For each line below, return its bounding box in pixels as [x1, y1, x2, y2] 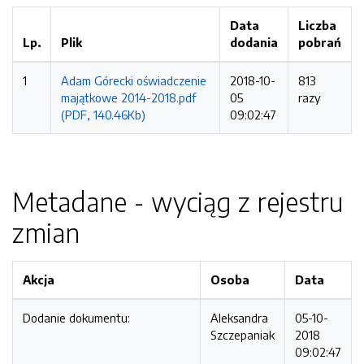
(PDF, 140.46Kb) [61, 107, 145, 122]
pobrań [298, 35, 341, 50]
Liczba [298, 18, 336, 32]
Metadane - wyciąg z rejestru [12, 185, 343, 218]
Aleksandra [210, 310, 268, 325]
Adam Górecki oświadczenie [61, 73, 206, 88]
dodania [230, 35, 278, 50]
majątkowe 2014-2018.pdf [61, 90, 196, 105]
